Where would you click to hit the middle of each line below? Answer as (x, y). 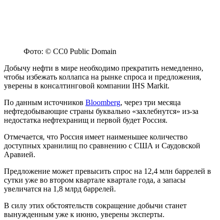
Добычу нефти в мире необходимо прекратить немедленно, (104, 68)
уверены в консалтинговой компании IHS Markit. (87, 86)
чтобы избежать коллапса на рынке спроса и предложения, (103, 77)
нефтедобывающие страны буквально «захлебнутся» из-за (101, 111)
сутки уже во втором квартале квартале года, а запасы (95, 180)
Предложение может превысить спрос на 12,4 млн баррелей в (108, 171)
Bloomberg (103, 103)
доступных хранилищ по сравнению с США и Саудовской (102, 146)
